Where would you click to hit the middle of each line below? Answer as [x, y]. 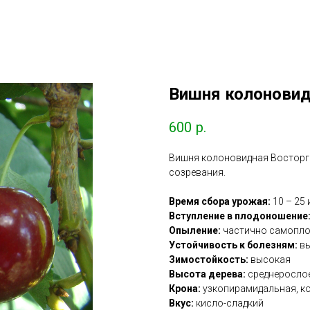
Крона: [185, 289]
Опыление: [195, 231]
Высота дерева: [207, 274]
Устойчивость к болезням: [233, 245]
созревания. [197, 173]
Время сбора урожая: [220, 202]
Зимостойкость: [209, 260]
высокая [270, 260]
